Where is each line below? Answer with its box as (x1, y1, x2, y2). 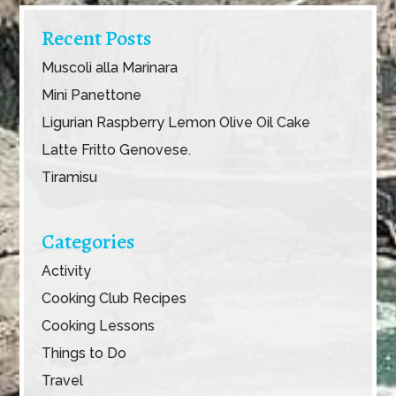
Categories (42, 226, 136, 255)
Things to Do (42, 344, 127, 362)
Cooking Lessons (42, 316, 156, 334)
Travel (42, 371, 84, 389)
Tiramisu (42, 169, 98, 187)
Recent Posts (42, 24, 153, 53)
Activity (42, 262, 92, 279)
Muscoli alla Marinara (42, 59, 179, 77)
